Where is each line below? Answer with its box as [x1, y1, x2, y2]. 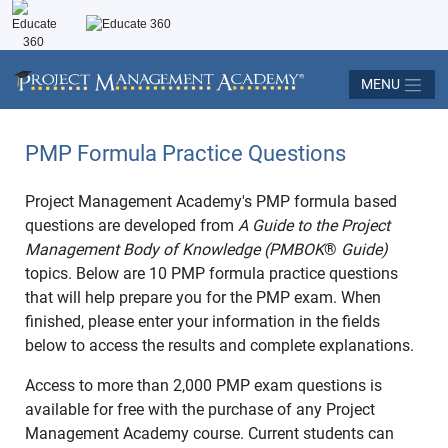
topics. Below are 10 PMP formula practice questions [25, 263, 398, 283]
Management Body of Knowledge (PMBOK [25, 239, 324, 259]
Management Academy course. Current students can [25, 423, 394, 443]
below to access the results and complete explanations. [25, 335, 414, 355]
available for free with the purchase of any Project [25, 399, 375, 419]
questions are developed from [25, 215, 238, 235]
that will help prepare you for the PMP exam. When [25, 287, 381, 307]
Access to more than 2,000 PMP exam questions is [25, 375, 382, 395]
